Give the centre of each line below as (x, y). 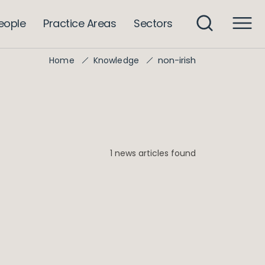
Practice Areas (80, 23)
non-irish (177, 60)
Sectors (153, 23)
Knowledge (116, 60)
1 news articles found (153, 153)
